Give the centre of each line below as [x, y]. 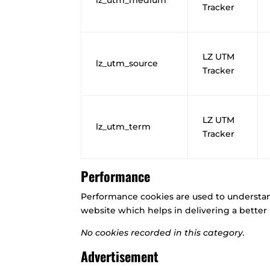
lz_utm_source [127, 63]
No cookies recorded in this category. [163, 232]
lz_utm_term [124, 126]
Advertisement [120, 256]
